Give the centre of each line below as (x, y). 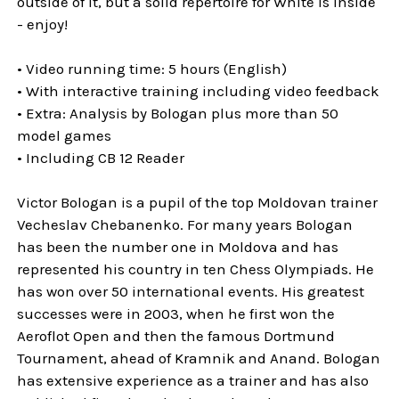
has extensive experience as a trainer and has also (193, 380)
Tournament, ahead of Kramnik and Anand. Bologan (199, 358)
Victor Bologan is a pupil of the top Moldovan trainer (198, 202)
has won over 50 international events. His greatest (191, 291)
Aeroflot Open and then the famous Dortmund (176, 335)
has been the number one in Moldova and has (178, 246)
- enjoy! (43, 24)
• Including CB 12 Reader (101, 157)
